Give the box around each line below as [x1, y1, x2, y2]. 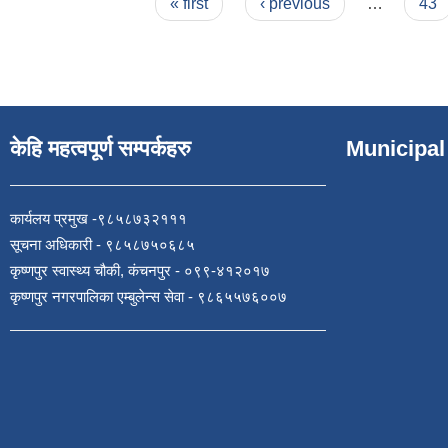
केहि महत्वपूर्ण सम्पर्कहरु [10, 135, 191, 161]
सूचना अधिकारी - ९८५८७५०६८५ [10, 235, 195, 253]
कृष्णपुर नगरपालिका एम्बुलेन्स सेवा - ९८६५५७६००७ [10, 287, 287, 305]
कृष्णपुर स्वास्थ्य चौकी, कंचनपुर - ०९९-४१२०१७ [10, 261, 270, 279]
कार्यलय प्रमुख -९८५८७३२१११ [10, 209, 187, 227]
